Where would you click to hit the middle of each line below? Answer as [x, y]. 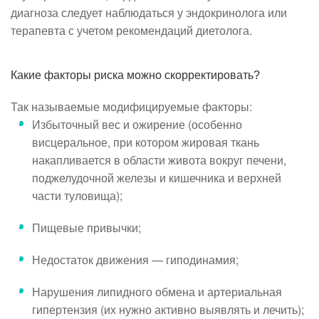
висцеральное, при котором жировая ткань [146, 142]
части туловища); [77, 195]
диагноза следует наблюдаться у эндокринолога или [149, 12]
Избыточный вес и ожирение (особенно [137, 124]
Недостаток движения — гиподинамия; [135, 259]
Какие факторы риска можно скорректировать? [135, 75]
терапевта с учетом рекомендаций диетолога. [131, 30]
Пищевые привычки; [87, 227]
